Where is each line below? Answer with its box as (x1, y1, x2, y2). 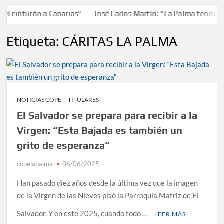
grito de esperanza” (17, 139, 110, 151)
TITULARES (68, 95, 99, 103)
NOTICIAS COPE (17, 95, 62, 103)
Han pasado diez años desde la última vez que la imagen (17, 178, 198, 187)
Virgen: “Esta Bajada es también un (17, 124, 183, 136)
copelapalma (17, 159, 53, 168)
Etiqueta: (6, 34, 63, 49)
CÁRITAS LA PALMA (62, 34, 178, 49)
